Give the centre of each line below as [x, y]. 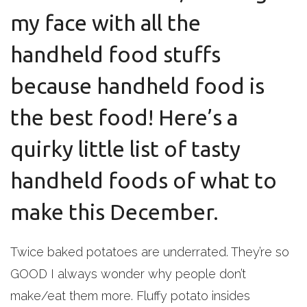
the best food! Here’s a [124, 117]
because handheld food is [137, 86]
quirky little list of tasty [125, 149]
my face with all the [106, 23]
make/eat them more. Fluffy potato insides [130, 296]
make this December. [114, 212]
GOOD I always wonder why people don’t [128, 274]
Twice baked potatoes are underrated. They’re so [150, 252]
